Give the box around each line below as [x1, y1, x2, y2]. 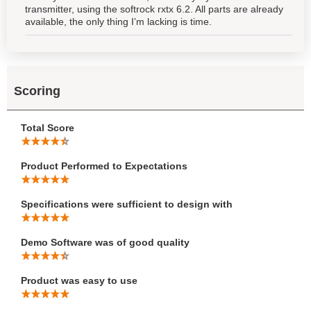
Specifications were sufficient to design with [21, 198, 233, 210]
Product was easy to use [21, 274, 137, 286]
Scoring [14, 83, 60, 98]
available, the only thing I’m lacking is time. [25, 15, 212, 27]
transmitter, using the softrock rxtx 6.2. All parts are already [25, 3, 283, 15]
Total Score [21, 121, 74, 133]
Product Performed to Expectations [21, 160, 187, 171]
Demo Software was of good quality [21, 236, 190, 248]
